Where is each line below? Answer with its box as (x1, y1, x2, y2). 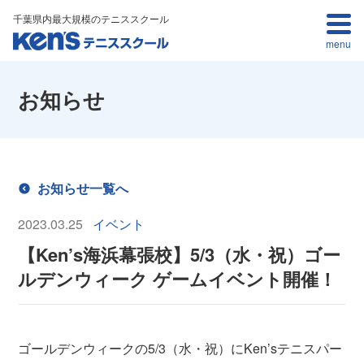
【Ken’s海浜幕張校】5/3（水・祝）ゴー (18, 241, 341, 267)
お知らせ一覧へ (37, 179, 129, 197)
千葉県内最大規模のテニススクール (13, 11, 169, 25)
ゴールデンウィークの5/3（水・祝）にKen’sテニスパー (18, 339, 343, 357)
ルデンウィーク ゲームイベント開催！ (18, 266, 337, 292)
